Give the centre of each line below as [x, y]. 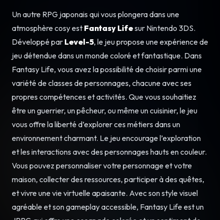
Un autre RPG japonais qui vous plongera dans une [96, 14]
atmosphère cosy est [48, 28]
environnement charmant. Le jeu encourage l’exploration [106, 138]
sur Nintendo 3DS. [164, 28]
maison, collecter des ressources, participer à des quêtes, [108, 179]
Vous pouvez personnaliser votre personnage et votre [102, 166]
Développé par [38, 42]
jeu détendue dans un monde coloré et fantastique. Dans [107, 56]
